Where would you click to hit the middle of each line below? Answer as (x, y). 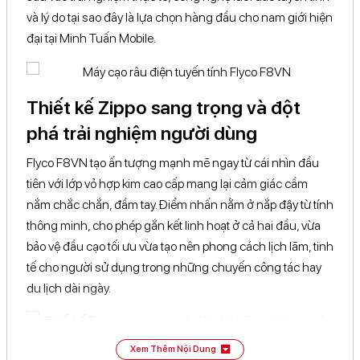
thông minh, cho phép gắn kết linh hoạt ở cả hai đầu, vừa (174, 226)
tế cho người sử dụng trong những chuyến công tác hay (174, 268)
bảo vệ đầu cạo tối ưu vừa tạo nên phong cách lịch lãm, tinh (180, 247)
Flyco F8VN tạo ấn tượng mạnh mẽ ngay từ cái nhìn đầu (173, 163)
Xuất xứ (31, 17)
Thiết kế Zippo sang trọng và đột (164, 108)
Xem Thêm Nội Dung (173, 350)
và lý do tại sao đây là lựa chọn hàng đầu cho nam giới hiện (180, 18)
